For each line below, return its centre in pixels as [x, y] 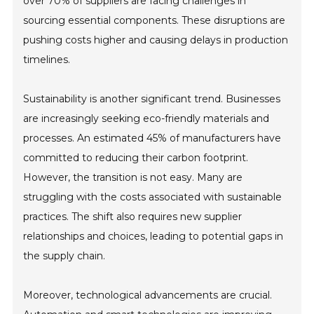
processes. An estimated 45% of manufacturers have [152, 138]
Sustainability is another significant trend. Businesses [152, 99]
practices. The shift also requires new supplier [133, 217]
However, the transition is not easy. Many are [133, 178]
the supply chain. [64, 256]
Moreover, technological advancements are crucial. [148, 295]
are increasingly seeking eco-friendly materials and [146, 119]
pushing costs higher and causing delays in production [156, 40]
